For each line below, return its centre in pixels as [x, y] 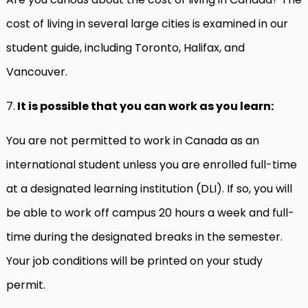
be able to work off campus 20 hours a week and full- [150, 213]
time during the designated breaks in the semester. [144, 237]
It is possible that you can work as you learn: [144, 106]
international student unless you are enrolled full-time [152, 165]
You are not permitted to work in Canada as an [133, 141]
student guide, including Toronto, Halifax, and [125, 48]
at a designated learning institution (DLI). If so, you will [149, 189]
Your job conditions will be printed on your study [134, 261]
